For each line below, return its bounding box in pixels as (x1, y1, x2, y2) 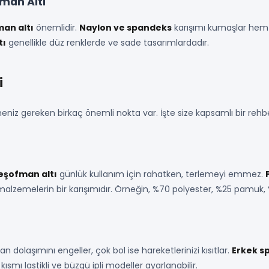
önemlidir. (34, 22, 79, 34)
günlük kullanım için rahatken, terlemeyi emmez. (57, 168, 265, 180)
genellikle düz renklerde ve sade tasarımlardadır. (6, 37, 209, 49)
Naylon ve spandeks (79, 22, 172, 34)
